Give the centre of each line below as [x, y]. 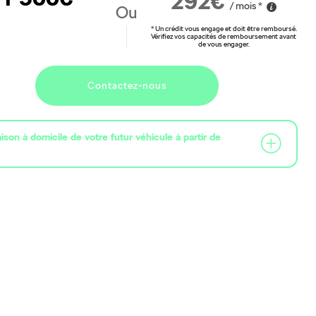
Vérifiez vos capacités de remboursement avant [224, 36]
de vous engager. [224, 44]
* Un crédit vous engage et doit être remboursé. [224, 29]
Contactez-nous [127, 85]
